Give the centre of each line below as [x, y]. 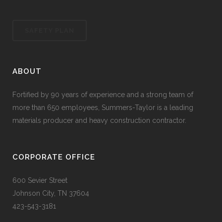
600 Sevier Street [40, 180]
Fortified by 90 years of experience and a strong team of [103, 95]
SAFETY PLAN [50, 30]
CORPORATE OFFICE [54, 157]
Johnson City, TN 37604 [51, 193]
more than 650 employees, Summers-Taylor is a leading [103, 108]
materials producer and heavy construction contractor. [99, 120]
